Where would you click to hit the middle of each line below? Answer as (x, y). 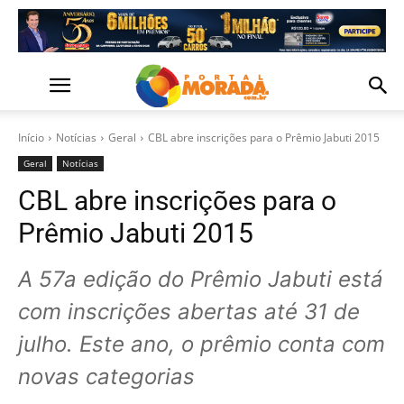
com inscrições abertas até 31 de (189, 312)
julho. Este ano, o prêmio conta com (202, 344)
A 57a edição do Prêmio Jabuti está (201, 279)
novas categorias (106, 376)
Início (31, 138)
